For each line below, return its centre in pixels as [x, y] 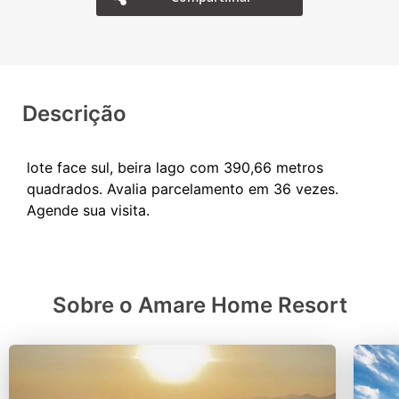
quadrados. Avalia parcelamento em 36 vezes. [183, 189]
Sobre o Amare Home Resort [199, 305]
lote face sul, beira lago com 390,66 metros [175, 167]
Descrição [74, 114]
